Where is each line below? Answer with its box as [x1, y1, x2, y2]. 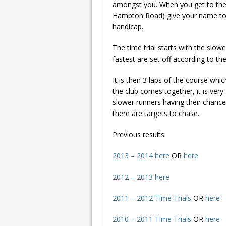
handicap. [112, 21, 143, 31]
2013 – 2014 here [112, 150, 169, 160]
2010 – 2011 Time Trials [112, 214, 191, 224]
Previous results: [112, 129, 166, 139]
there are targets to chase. [112, 108, 199, 118]
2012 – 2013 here [112, 172, 169, 182]
